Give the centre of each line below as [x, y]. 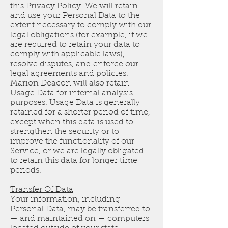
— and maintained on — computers [80, 219]
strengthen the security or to [65, 132]
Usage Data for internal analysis [72, 93]
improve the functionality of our [72, 142]
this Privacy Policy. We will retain [74, 6]
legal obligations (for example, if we [79, 35]
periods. [26, 171]
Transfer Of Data [42, 190]
